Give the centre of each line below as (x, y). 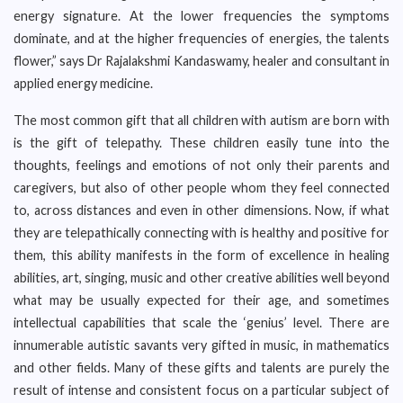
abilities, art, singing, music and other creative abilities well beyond (201, 278)
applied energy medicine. (83, 83)
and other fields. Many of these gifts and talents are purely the (201, 367)
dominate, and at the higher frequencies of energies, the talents (201, 38)
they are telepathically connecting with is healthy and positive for (201, 233)
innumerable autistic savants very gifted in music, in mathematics (201, 345)
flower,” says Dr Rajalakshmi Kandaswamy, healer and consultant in (201, 61)
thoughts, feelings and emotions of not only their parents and (201, 165)
